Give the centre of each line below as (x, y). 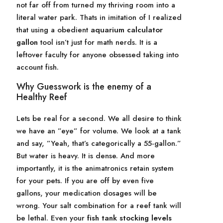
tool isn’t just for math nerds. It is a (98, 42)
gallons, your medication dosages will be (87, 193)
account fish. (38, 67)
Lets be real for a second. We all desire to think (99, 118)
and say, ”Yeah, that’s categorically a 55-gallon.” (99, 143)
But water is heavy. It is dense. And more (86, 156)
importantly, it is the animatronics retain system (95, 168)
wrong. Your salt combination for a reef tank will (99, 206)
